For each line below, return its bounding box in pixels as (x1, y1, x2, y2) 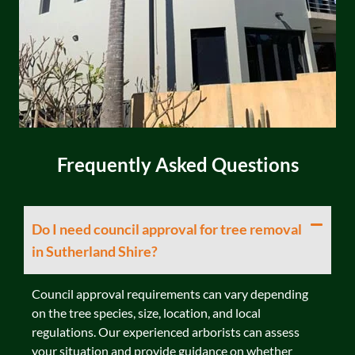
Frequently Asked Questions (56, 153, 299, 177)
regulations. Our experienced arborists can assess (32, 324, 300, 340)
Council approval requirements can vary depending (32, 286, 308, 302)
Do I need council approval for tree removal (32, 220, 302, 239)
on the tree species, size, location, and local (32, 305, 261, 321)
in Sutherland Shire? (32, 242, 158, 261)
